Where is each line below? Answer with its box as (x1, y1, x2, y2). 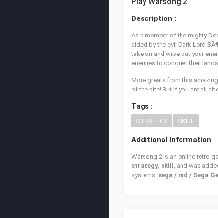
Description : (131, 14, 176, 23)
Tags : (131, 102, 153, 110)
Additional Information (131, 135, 211, 144)
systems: (131, 171, 158, 179)
